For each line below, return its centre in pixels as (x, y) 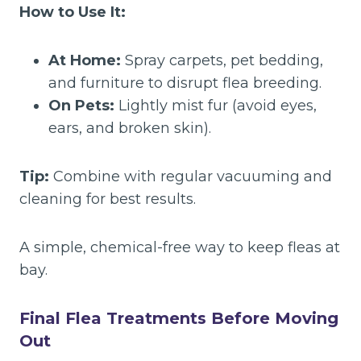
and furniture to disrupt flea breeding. (185, 83)
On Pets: (81, 105)
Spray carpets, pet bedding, (222, 60)
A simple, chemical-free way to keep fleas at (180, 247)
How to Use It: (73, 12)
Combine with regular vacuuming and (191, 176)
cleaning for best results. (108, 199)
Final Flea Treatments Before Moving (179, 318)
